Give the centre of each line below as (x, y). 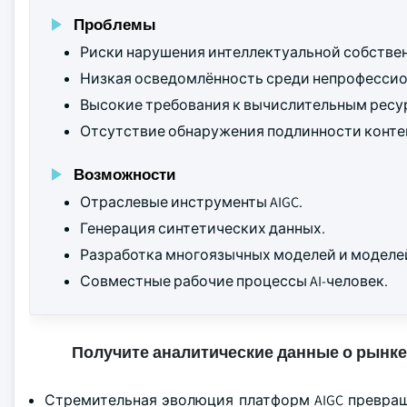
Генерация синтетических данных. (203, 228)
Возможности (124, 174)
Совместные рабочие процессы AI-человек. (234, 281)
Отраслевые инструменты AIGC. (191, 202)
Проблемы (115, 24)
